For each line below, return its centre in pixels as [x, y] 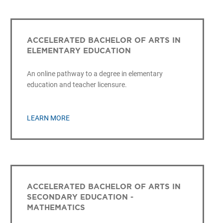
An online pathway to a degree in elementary [95, 74]
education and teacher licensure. [77, 85]
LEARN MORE [48, 118]
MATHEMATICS [56, 207]
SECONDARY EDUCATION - [80, 197]
